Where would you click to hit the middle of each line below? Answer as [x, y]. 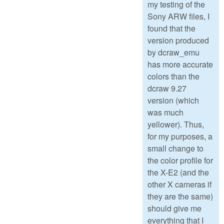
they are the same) [180, 196]
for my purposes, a [180, 136]
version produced [178, 40]
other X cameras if [179, 184]
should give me [174, 208]
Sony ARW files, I [178, 16]
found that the [171, 28]
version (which [173, 100]
